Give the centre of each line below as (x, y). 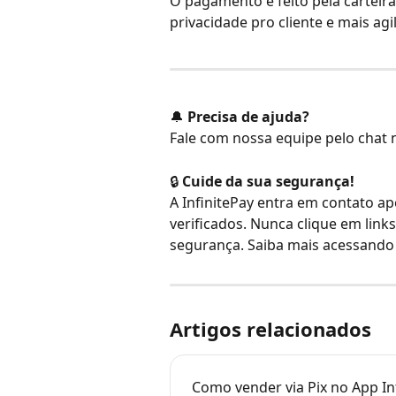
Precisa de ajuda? (248, 117)
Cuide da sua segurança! (268, 181)
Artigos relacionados (270, 328)
